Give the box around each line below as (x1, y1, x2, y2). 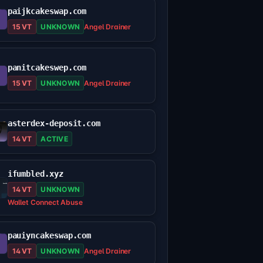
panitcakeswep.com (7, 62, 87, 72)
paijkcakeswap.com (7, 6, 87, 16)
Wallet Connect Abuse (7, 198, 83, 207)
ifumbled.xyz (7, 169, 63, 179)
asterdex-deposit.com (7, 119, 101, 129)
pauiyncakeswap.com (7, 231, 92, 241)
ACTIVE (41, 134, 69, 144)
